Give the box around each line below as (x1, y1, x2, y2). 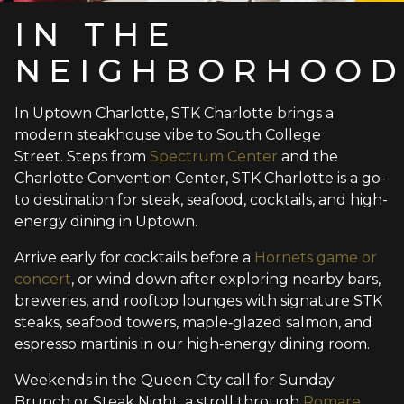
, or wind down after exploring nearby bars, (71, 270, 381, 288)
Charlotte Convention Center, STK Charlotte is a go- (14, 169, 386, 187)
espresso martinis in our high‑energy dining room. (14, 335, 370, 353)
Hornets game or (251, 248, 377, 266)
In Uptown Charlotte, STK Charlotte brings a (14, 104, 334, 122)
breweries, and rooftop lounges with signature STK (14, 291, 382, 309)
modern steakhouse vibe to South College (14, 125, 321, 143)
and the (278, 147, 338, 165)
